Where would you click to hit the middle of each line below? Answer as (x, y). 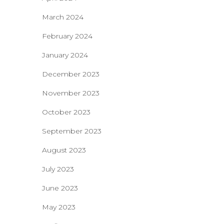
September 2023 (71, 131)
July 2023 (58, 169)
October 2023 (66, 112)
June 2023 (60, 188)
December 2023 (70, 74)
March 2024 (62, 17)
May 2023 (58, 207)
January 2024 (65, 55)
